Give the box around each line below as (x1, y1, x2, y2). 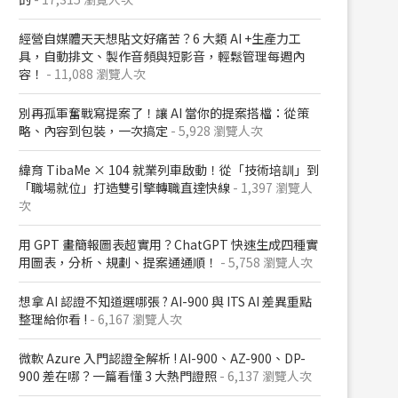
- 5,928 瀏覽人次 (168, 122, 263, 139)
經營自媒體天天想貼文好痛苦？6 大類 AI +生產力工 (19, 29, 301, 47)
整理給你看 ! (19, 310, 87, 328)
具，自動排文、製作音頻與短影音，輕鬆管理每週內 (19, 47, 305, 65)
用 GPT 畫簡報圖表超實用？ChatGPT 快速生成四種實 (19, 235, 318, 253)
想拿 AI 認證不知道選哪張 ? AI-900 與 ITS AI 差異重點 (19, 292, 312, 310)
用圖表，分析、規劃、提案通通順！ (19, 253, 218, 271)
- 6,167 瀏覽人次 (87, 310, 182, 328)
